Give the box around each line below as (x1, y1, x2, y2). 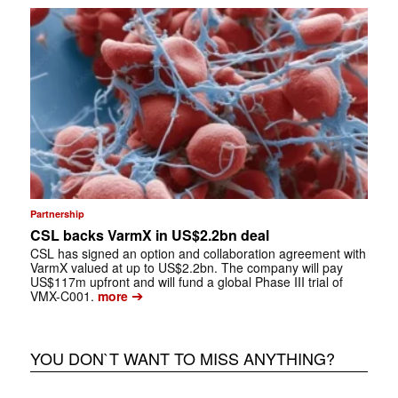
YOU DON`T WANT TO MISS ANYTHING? (29, 346, 335, 370)
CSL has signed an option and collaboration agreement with (29, 243, 366, 262)
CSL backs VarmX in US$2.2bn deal (29, 224, 269, 245)
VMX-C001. (29, 286, 94, 305)
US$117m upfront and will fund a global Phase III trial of (29, 272, 343, 291)
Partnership (29, 206, 84, 220)
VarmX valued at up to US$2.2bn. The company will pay (29, 258, 343, 276)
